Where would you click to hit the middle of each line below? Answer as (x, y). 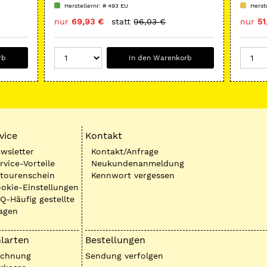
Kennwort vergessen (133, 175)
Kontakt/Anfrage (125, 151)
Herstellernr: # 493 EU (96, 6)
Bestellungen (116, 240)
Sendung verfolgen (125, 256)
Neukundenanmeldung (138, 163)
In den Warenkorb (161, 58)
